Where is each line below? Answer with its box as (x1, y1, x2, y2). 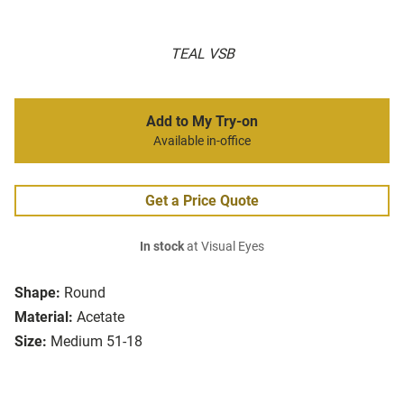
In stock (140, 239, 184, 255)
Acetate (77, 308, 124, 326)
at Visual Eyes (184, 239, 264, 255)
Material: (14, 308, 73, 326)
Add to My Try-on (146, 113, 258, 131)
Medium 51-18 (50, 333, 142, 351)
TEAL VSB (170, 45, 234, 63)
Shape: (14, 284, 60, 302)
